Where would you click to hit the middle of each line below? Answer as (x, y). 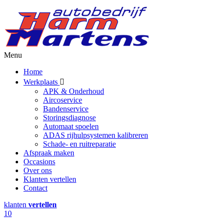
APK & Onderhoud (74, 91)
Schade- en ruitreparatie (79, 144)
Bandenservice (66, 109)
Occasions (39, 162)
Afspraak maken (49, 153)
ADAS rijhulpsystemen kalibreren (96, 135)
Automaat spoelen (71, 126)
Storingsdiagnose (69, 118)
